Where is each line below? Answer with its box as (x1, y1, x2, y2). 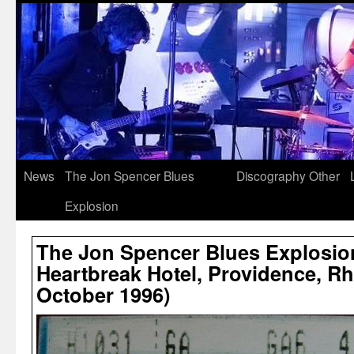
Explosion (65, 197, 119, 214)
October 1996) (36, 280, 170, 309)
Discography (236, 167, 306, 184)
